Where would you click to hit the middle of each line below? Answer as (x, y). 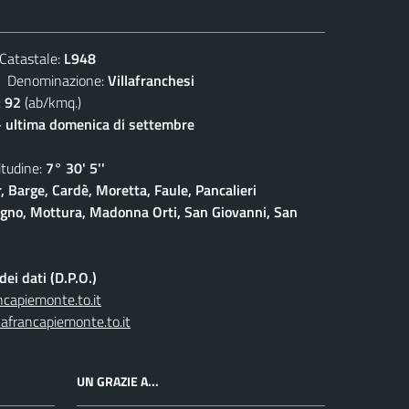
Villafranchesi (151, 80)
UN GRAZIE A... (118, 381)
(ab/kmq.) (51, 102)
